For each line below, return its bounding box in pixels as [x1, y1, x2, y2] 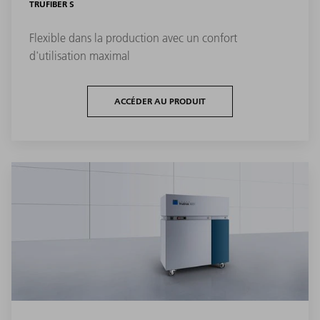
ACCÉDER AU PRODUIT [114, 95, 206, 106]
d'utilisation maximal [29, 48, 130, 63]
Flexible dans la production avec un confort [29, 30, 237, 45]
